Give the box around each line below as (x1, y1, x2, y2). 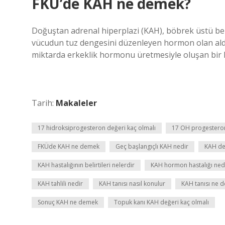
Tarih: (32, 97, 56, 108)
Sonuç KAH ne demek (38, 198, 98, 206)
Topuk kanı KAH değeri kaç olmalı (114, 198, 209, 206)
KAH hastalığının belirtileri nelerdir (38, 161, 135, 169)
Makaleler (56, 97, 97, 108)
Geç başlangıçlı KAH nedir (116, 142, 188, 151)
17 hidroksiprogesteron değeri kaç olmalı (38, 124, 156, 132)
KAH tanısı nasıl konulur (99, 179, 165, 188)
